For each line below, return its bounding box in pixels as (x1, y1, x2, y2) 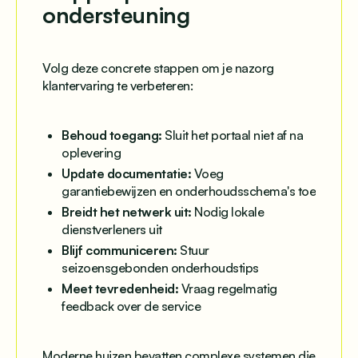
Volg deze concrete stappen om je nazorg (42, 60, 274, 77)
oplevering (62, 145, 121, 161)
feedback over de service (62, 298, 201, 315)
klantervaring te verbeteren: (42, 78, 193, 94)
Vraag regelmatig (178, 280, 277, 297)
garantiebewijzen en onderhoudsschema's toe (62, 183, 316, 200)
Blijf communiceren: (62, 242, 177, 259)
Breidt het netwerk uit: (62, 204, 192, 221)
